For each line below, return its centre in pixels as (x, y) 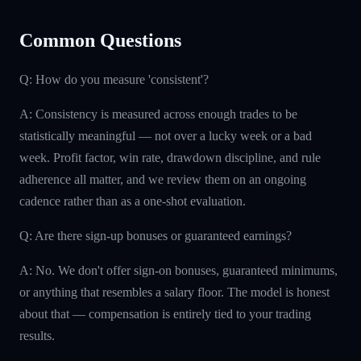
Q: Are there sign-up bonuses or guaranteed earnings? (156, 235)
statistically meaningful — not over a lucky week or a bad (166, 135)
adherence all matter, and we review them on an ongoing (163, 179)
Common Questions (100, 40)
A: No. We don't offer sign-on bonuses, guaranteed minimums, (178, 270)
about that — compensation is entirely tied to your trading (165, 313)
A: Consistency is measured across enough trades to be (158, 114)
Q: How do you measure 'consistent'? (114, 79)
